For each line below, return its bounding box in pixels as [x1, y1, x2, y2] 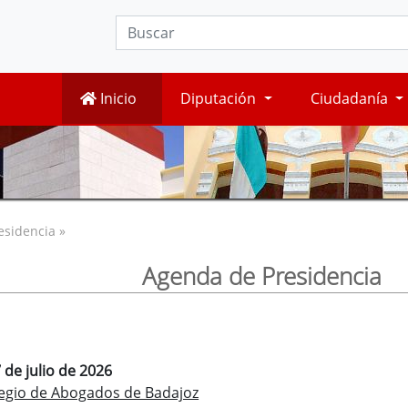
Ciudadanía [310, 88, 392, 109]
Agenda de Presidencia [141, 260, 382, 292]
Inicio [97, 88, 138, 109]
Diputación [180, 88, 260, 109]
